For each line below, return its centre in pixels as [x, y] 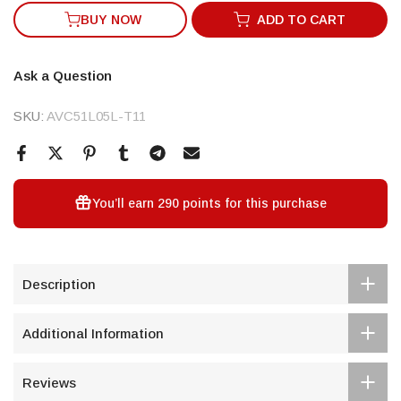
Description [59, 284]
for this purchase [274, 203]
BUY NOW [111, 19]
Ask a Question [63, 75]
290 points [189, 203]
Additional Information [93, 333]
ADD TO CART [302, 19]
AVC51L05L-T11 [96, 115]
